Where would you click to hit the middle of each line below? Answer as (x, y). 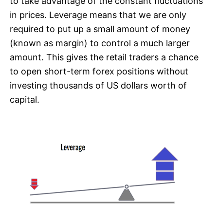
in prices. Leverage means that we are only (98, 15)
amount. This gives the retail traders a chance (104, 57)
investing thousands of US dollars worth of (98, 85)
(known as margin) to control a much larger (100, 43)
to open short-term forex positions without (99, 71)
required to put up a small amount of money (100, 29)
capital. (25, 99)
